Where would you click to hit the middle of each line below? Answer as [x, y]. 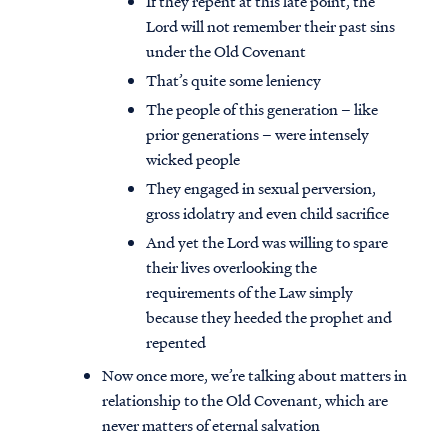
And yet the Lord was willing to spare [267, 242]
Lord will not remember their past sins [270, 26]
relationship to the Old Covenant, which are [245, 400]
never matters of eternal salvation [211, 425]
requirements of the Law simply [249, 292]
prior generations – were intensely [257, 134]
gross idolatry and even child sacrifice [267, 213]
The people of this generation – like [262, 109]
